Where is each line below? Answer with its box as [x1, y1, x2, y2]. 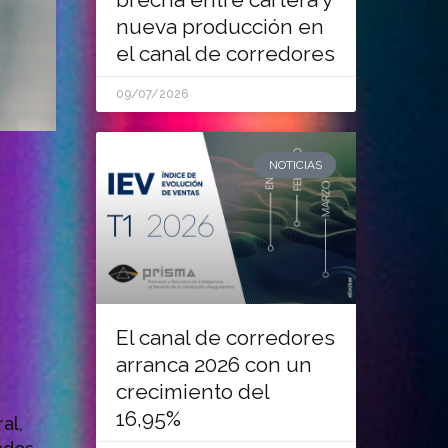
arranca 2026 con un [116, 351, 312, 377]
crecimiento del [116, 378, 269, 404]
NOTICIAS [268, 158, 322, 173]
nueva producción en [116, 14, 324, 40]
